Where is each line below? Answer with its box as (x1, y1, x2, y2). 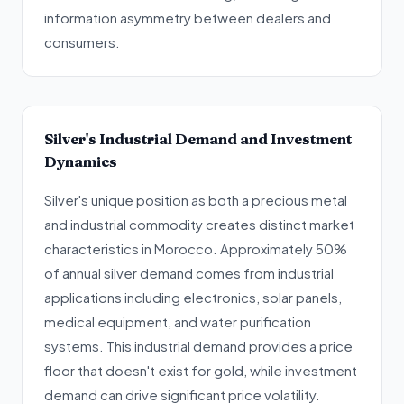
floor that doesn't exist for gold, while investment (44, 362, 357, 379)
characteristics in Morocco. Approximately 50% (44, 240, 347, 257)
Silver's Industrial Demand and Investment (44, 130, 352, 148)
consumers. (44, 33, 120, 50)
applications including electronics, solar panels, (44, 289, 342, 306)
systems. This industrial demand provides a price (44, 337, 353, 354)
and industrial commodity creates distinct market (44, 216, 354, 233)
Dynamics (44, 152, 117, 170)
